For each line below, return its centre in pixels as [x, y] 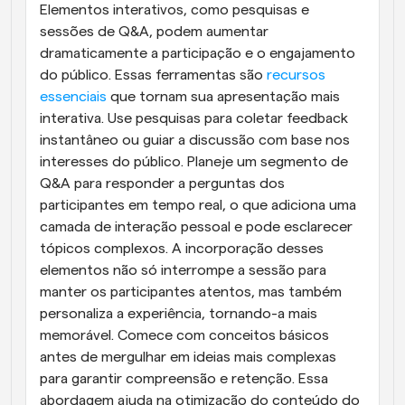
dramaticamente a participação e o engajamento [198, 53]
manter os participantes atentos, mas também [191, 292]
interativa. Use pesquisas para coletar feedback [194, 118]
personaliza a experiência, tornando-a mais [179, 314]
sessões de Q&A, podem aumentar [154, 32]
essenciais [73, 97]
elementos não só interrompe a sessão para [183, 270]
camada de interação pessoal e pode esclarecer [196, 227]
